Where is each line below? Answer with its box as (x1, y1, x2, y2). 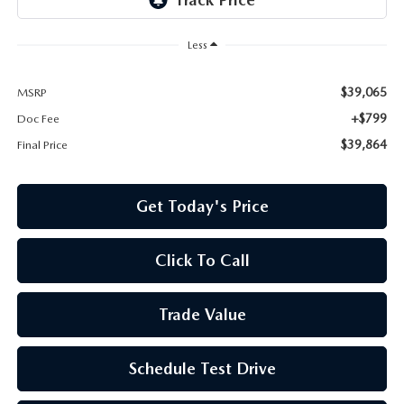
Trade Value (158, 304, 246, 324)
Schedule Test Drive (128, 358, 276, 378)
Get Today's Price (135, 196, 269, 216)
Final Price (16, 137, 68, 151)
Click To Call (154, 250, 250, 270)
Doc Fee (16, 111, 60, 125)
